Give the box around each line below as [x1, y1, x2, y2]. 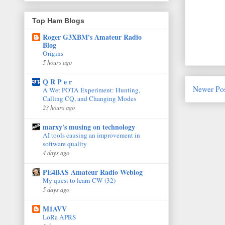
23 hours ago [43, 102, 75, 111]
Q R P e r [43, 76, 72, 87]
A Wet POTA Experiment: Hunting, [43, 85, 140, 94]
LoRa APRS [43, 212, 76, 221]
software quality [43, 139, 87, 148]
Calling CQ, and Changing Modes [43, 93, 136, 103]
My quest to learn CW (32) [43, 175, 116, 185]
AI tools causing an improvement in [43, 130, 140, 140]
